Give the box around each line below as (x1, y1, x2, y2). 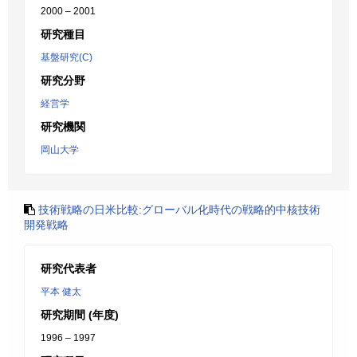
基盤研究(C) (41, 52, 92, 63)
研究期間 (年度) (41, 308, 119, 321)
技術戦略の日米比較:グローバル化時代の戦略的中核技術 (38, 203, 320, 216)
